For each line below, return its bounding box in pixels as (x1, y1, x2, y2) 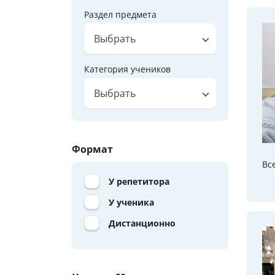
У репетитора (109, 175, 169, 187)
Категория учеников (84, 63, 171, 75)
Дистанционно (109, 217, 176, 229)
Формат (72, 142, 113, 156)
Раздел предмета (84, 8, 157, 20)
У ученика (109, 196, 154, 208)
